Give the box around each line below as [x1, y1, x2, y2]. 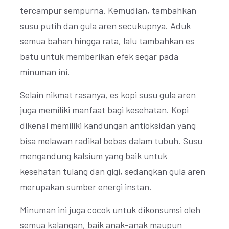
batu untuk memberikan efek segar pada [20, 51, 178, 62]
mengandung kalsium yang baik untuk [20, 150, 167, 162]
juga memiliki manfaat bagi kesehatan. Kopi [20, 104, 189, 116]
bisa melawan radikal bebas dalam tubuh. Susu [20, 135, 202, 146]
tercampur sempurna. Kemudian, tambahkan [20, 5, 196, 16]
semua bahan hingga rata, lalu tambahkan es [20, 35, 194, 47]
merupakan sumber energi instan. [20, 181, 152, 192]
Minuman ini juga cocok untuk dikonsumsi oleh [20, 204, 200, 215]
